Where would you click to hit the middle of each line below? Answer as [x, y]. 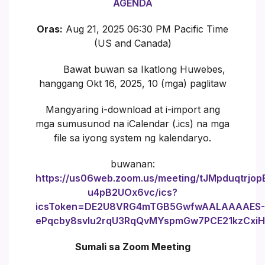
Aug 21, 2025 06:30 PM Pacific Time [146, 29]
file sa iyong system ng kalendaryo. [132, 138]
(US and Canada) [132, 43]
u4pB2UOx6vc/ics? [132, 192]
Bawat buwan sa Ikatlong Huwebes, [132, 69]
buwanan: [132, 164]
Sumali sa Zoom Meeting [132, 246]
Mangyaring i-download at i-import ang [132, 109]
